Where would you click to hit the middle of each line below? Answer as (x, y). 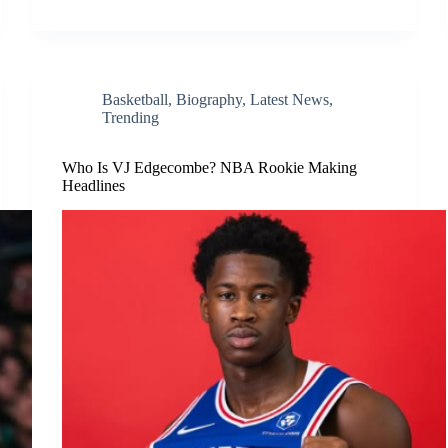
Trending (131, 117)
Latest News (290, 99)
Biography (209, 99)
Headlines (94, 185)
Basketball (135, 99)
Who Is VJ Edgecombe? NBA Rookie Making (210, 167)
